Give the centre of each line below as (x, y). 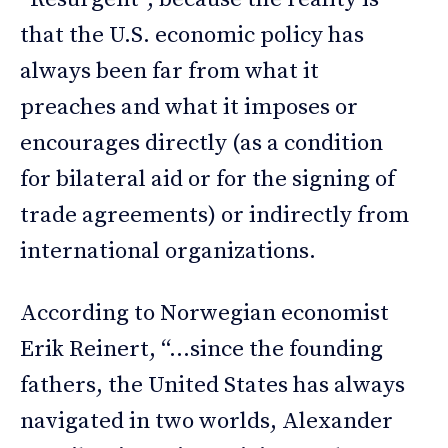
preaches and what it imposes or (189, 108)
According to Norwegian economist (204, 314)
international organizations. (168, 252)
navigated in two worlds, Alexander (206, 422)
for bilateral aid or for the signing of (207, 180)
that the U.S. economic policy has (192, 36)
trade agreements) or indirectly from (214, 216)
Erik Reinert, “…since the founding (201, 350)
